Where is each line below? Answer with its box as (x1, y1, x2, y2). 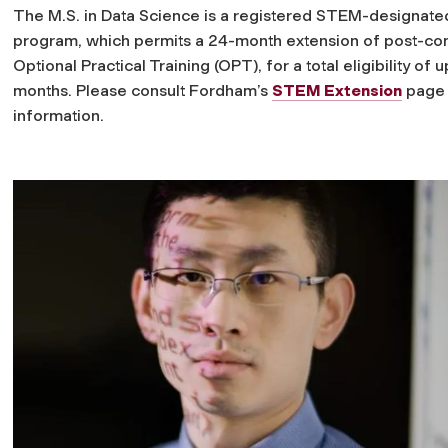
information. (13, 105, 104, 125)
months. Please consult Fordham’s (13, 80, 272, 100)
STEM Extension (272, 80, 402, 100)
